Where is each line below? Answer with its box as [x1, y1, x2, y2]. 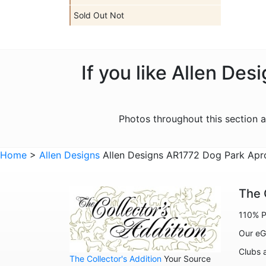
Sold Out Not [74, 10, 124, 20]
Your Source [161, 254, 211, 264]
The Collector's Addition [69, 254, 161, 264]
